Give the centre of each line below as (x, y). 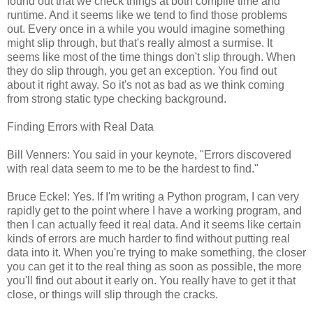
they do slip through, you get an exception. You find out (142, 71)
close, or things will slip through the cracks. (112, 294)
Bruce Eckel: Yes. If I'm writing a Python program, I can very (153, 196)
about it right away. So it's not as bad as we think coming (146, 85)
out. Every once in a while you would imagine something (146, 29)
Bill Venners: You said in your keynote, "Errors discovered (149, 154)
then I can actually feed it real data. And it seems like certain (154, 224)
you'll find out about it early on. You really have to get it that (151, 280)
